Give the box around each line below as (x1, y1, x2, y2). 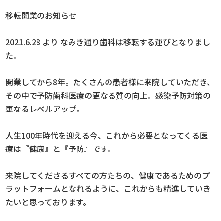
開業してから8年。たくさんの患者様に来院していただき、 (5, 75, 215, 88)
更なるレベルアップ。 (5, 102, 85, 114)
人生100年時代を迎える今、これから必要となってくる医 (5, 129, 208, 141)
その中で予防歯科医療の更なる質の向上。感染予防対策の (5, 89, 211, 101)
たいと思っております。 (5, 195, 91, 208)
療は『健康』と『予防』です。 (5, 142, 115, 154)
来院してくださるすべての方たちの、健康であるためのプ (5, 169, 210, 181)
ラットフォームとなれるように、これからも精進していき (5, 182, 211, 194)
